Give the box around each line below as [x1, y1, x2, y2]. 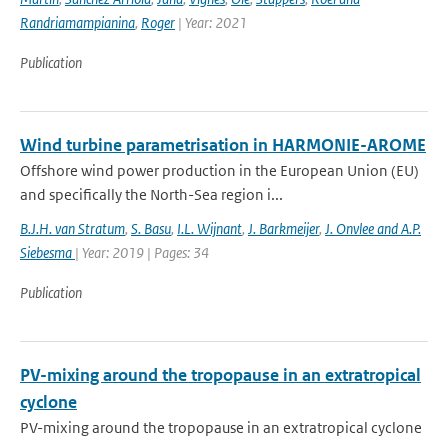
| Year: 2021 [175, 13, 247, 32]
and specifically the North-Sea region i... [20, 185, 283, 204]
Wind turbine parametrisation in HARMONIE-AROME [20, 134, 426, 156]
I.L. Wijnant [177, 219, 242, 238]
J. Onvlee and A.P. [325, 219, 421, 238]
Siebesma [20, 243, 75, 262]
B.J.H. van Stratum [20, 219, 125, 238]
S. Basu [131, 219, 171, 238]
